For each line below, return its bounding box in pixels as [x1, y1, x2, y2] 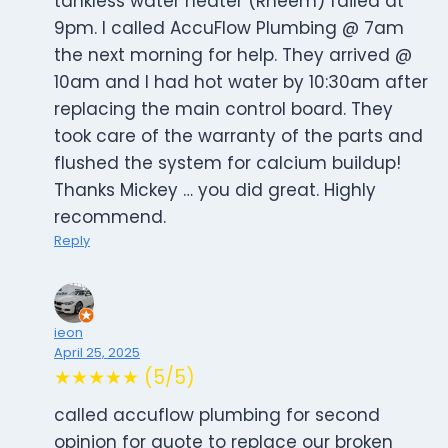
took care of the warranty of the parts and [54, 124, 423, 149]
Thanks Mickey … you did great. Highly [54, 178, 376, 203]
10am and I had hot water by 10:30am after [54, 70, 428, 95]
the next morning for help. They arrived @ [54, 43, 412, 68]
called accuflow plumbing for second [54, 403, 380, 428]
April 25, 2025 [54, 344, 140, 362]
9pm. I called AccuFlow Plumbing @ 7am [54, 16, 404, 41]
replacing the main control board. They [54, 97, 393, 122]
